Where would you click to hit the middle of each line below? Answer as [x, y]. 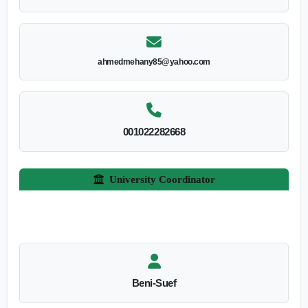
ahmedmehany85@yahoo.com [154, 62]
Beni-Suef [154, 283]
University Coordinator [162, 179]
